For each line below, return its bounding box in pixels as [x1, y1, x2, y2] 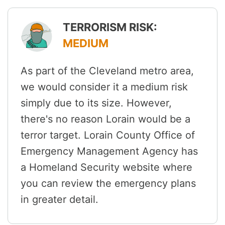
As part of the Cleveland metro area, [21, 65, 194, 77]
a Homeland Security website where [21, 161, 192, 174]
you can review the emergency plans [21, 177, 196, 190]
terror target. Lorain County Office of [21, 129, 195, 142]
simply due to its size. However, [21, 97, 172, 109]
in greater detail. [21, 193, 98, 206]
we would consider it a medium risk [21, 81, 188, 93]
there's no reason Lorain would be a [21, 113, 190, 126]
